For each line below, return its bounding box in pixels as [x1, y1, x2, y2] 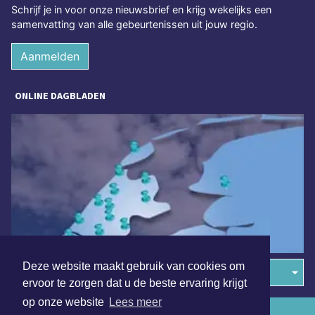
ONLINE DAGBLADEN [15, 89, 105, 103]
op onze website [22, 296, 107, 309]
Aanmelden [20, 49, 79, 64]
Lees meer [109, 296, 162, 309]
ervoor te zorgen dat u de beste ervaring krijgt [22, 277, 247, 290]
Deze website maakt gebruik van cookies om [22, 260, 245, 273]
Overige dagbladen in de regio [18, 266, 159, 279]
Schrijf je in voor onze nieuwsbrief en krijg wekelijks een [11, 4, 271, 16]
